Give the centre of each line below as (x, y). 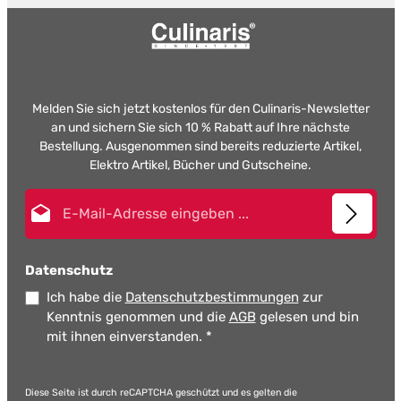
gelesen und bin (307, 317)
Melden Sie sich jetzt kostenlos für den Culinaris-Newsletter (200, 109)
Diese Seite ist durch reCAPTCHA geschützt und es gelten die (161, 392)
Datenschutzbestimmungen (212, 297)
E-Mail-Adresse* (247, 197)
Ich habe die (85, 297)
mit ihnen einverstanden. (126, 337)
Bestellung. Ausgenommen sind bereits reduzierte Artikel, (200, 146)
